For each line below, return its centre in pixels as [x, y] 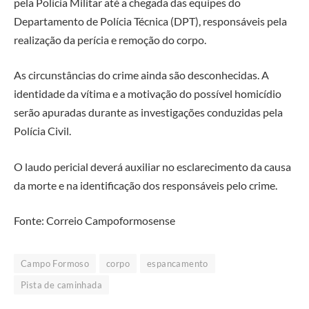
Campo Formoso [55, 264]
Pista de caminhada [62, 285]
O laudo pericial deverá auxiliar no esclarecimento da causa [152, 166]
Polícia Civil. [42, 131]
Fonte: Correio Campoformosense [94, 221]
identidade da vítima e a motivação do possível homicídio [148, 94]
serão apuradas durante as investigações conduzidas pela [148, 112]
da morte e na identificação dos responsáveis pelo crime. [146, 185]
